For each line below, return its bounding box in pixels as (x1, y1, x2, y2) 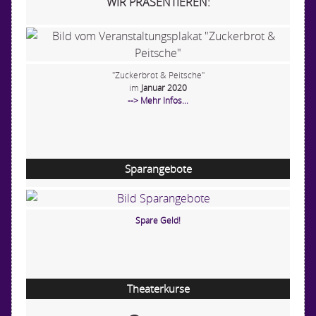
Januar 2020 (141, 81, 187, 93)
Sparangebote (124, 161, 192, 176)
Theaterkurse (126, 281, 190, 296)
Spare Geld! (135, 214, 181, 226)
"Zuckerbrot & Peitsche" (111, 68, 205, 80)
